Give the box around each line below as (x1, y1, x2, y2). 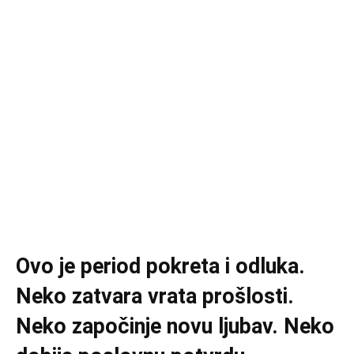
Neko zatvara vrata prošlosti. (16, 284, 294, 310)
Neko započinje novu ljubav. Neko (16, 314, 334, 340)
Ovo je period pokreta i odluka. (16, 254, 305, 280)
